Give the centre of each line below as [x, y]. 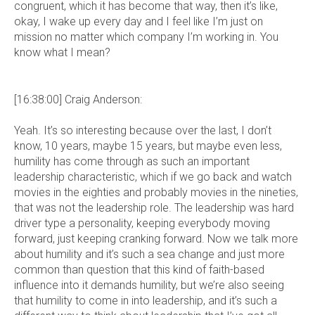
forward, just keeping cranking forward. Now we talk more [156, 239]
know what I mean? [62, 53]
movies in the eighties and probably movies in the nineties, [156, 193]
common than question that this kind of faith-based [139, 270]
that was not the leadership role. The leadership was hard [154, 208]
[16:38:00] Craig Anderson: [78, 99]
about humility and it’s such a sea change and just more [149, 255]
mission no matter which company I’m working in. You [146, 37]
